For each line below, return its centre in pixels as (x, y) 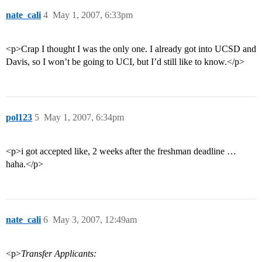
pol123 (19, 118)
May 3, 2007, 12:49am (95, 220)
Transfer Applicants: (59, 254)
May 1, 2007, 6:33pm (93, 15)
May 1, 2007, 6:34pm (84, 118)
